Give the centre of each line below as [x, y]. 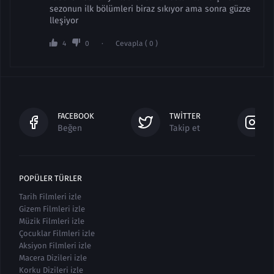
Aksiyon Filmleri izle [55, 246]
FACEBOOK [76, 116]
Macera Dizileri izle [53, 258]
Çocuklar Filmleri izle [57, 233]
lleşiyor [64, 20]
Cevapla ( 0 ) [137, 43]
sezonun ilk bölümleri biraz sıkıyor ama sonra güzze [150, 9]
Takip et [185, 128]
